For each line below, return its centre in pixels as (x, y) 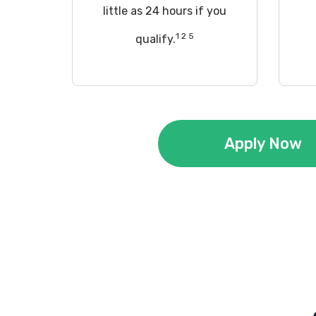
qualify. (155, 39)
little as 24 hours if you (164, 11)
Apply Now (263, 144)
